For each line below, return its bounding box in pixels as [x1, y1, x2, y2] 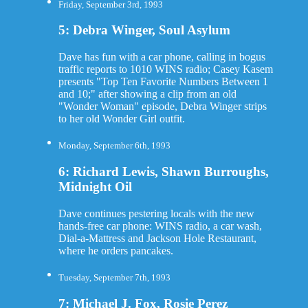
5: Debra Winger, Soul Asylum [58, 23, 230, 38]
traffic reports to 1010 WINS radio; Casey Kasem [58, 63, 273, 76]
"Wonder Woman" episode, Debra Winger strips [58, 100, 267, 113]
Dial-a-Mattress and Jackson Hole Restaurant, [58, 232, 256, 244]
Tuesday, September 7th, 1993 [58, 272, 170, 283]
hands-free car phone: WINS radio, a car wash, [58, 219, 262, 232]
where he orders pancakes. [58, 244, 173, 256]
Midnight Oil [58, 179, 132, 195]
